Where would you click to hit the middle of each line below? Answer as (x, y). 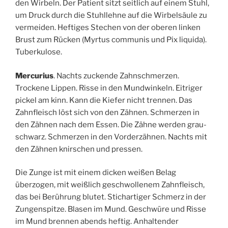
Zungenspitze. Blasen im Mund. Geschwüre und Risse (111, 209)
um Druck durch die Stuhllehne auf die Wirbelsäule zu (111, 16)
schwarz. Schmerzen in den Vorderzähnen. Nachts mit (111, 137)
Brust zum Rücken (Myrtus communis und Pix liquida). (111, 40)
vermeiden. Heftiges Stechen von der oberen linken (108, 28)
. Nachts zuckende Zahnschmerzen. (116, 76)
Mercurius (34, 76)
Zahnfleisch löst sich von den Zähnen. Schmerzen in (107, 112)
